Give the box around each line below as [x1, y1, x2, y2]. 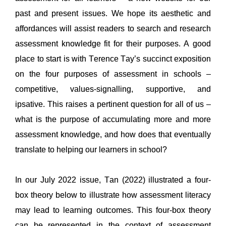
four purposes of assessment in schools [45, 69, 206, 78]
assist [74, 24, 95, 33]
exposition [174, 54, 211, 63]
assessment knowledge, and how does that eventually [15, 130, 211, 139]
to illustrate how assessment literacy [80, 190, 211, 199]
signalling [96, 84, 132, 93]
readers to [95, 24, 137, 33]
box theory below [15, 190, 80, 199]
